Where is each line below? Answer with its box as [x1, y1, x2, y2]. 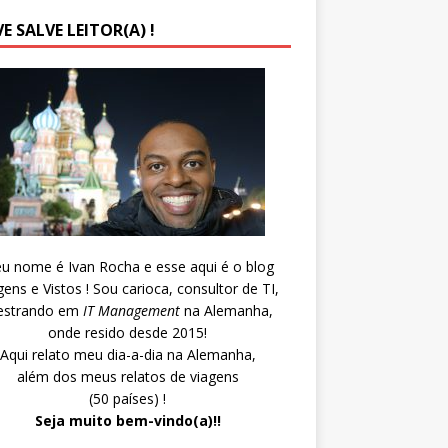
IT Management [78, 301, 180, 321]
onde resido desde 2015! [48, 323, 208, 343]
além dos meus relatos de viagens [16, 367, 239, 387]
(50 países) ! [89, 389, 167, 409]
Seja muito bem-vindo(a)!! [34, 411, 221, 431]
